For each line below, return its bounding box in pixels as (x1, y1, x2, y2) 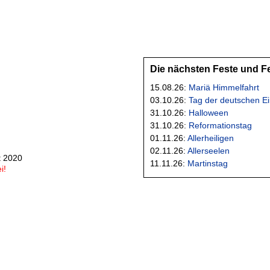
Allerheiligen (187, 133, 234, 143)
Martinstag (187, 158, 228, 168)
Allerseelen (187, 145, 230, 155)
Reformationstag (189, 120, 252, 130)
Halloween (189, 107, 228, 118)
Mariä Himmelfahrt (189, 82, 259, 92)
